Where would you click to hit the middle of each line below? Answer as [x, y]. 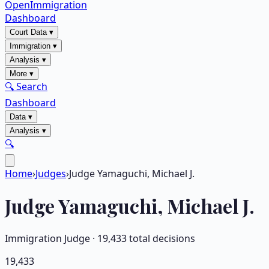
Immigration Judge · [51, 238]
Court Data [28, 32]
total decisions [161, 238]
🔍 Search [26, 86]
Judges [51, 174]
